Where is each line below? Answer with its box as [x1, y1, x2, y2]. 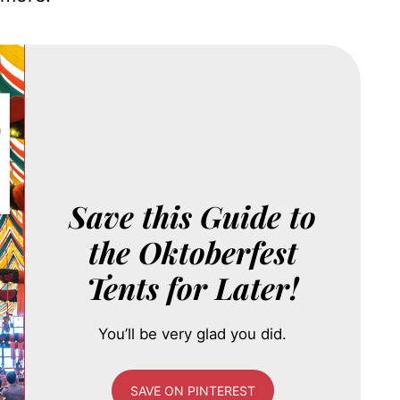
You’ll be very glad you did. [98, 325, 287, 344]
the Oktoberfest [87, 232, 297, 272]
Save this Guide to [69, 196, 317, 237]
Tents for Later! [86, 268, 299, 308]
